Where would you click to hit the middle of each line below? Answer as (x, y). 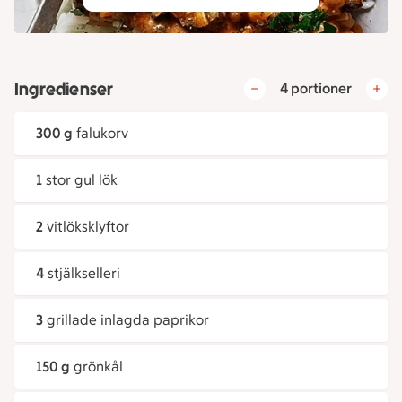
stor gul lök (82, 180)
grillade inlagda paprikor (128, 320)
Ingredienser (64, 89)
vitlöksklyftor (88, 227)
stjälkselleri (84, 273)
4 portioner (315, 88)
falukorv (102, 133)
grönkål (98, 367)
